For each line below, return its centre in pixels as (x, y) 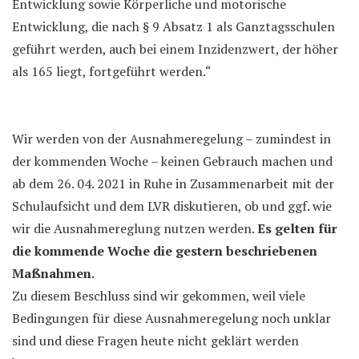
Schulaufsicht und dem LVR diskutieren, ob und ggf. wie (172, 206)
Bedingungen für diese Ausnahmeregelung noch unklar (171, 318)
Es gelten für (297, 228)
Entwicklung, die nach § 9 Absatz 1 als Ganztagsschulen (173, 26)
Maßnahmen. (53, 273)
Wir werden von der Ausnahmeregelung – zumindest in (171, 139)
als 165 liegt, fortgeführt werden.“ (112, 71)
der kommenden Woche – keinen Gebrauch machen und (172, 161)
